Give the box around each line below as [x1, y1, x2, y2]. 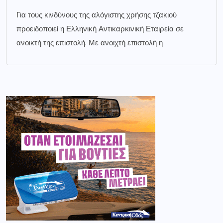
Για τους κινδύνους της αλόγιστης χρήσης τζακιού [16, 9, 177, 20]
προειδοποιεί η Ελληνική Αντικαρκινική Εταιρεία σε [16, 23, 184, 34]
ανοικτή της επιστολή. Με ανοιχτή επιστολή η [16, 37, 163, 48]
